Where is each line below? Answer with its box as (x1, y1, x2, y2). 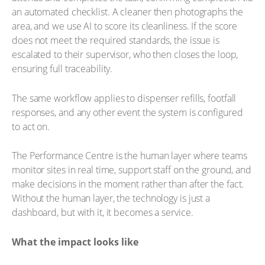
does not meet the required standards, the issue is (12, 34, 219, 47)
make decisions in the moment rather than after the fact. (12, 177, 244, 190)
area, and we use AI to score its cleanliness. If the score (12, 20, 238, 33)
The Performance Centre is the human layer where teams (12, 149, 247, 162)
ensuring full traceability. (12, 62, 113, 75)
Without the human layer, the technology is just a (12, 192, 211, 205)
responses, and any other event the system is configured (12, 105, 243, 119)
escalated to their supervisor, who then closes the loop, (12, 48, 238, 61)
